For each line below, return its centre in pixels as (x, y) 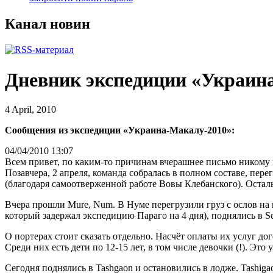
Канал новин (48, 24)
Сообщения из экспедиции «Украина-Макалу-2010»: (120, 130)
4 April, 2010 (30, 110)
